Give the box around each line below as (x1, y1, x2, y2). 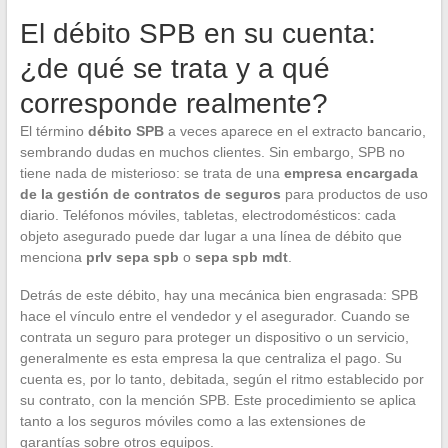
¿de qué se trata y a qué (19, 52, 330, 84)
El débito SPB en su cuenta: (19, 17, 376, 49)
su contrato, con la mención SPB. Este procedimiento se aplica (19, 391, 416, 408)
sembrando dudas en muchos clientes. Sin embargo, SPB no (19, 143, 405, 160)
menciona (19, 248, 86, 265)
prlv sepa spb (85, 248, 179, 265)
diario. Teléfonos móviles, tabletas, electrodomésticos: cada (19, 206, 396, 223)
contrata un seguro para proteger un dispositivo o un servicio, (19, 328, 409, 345)
